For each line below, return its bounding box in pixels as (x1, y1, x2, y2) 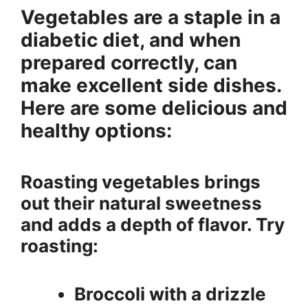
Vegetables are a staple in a (21, 5, 280, 29)
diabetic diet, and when (21, 27, 241, 52)
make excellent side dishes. (21, 73, 281, 97)
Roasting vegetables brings (21, 170, 261, 192)
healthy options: (21, 118, 172, 142)
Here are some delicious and (21, 96, 287, 120)
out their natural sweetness (21, 192, 262, 214)
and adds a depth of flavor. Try (21, 213, 285, 235)
